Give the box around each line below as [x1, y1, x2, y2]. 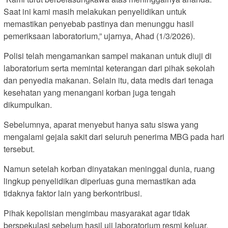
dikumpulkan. [4, 98, 52, 110]
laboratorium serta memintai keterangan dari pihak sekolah [4, 62, 215, 74]
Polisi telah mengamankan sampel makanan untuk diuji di [4, 49, 212, 62]
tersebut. [4, 142, 35, 155]
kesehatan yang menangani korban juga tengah [4, 86, 176, 98]
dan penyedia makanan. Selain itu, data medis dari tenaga [4, 74, 213, 86]
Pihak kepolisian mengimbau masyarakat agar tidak [4, 207, 190, 219]
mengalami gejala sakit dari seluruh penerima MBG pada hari [4, 130, 224, 142]
